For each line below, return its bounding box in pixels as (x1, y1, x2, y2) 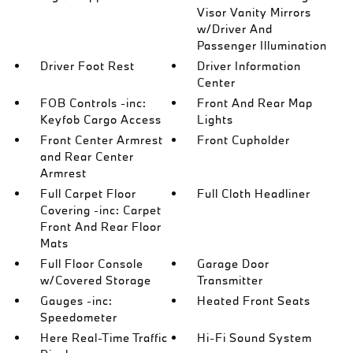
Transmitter (197, 273, 264, 288)
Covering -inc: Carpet (39, 203, 162, 217)
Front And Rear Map (197, 95, 314, 110)
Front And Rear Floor (39, 219, 162, 234)
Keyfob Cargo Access (39, 112, 162, 127)
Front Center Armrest (39, 132, 163, 147)
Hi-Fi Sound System (197, 330, 313, 345)
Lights (197, 112, 234, 127)
